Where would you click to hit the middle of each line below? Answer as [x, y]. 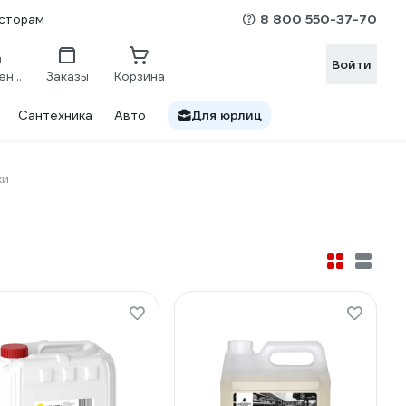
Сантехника [55, 115]
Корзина [140, 76]
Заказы [67, 76]
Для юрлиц [227, 115]
